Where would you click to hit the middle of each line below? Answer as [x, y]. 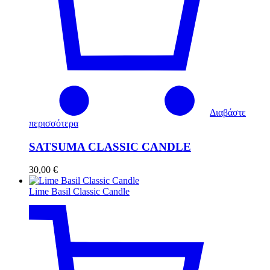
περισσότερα [54, 123]
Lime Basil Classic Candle [79, 192]
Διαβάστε [228, 112]
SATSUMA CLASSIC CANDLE [110, 146]
